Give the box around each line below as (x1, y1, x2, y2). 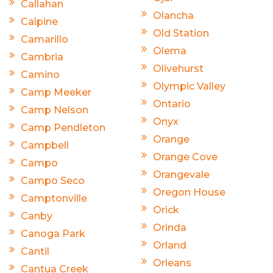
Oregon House (153, 186, 225, 198)
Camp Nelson (21, 104, 88, 116)
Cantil (21, 245, 49, 257)
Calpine (21, 15, 58, 27)
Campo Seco (21, 174, 85, 186)
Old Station (153, 27, 209, 39)
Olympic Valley (153, 80, 225, 92)
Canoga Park (21, 227, 85, 239)
